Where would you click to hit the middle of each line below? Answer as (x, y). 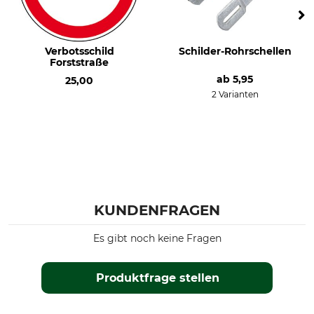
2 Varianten (235, 94)
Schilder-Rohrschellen (235, 51)
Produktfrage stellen (157, 278)
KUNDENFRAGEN (157, 210)
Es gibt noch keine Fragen (157, 238)
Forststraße (79, 62)
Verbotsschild (79, 51)
